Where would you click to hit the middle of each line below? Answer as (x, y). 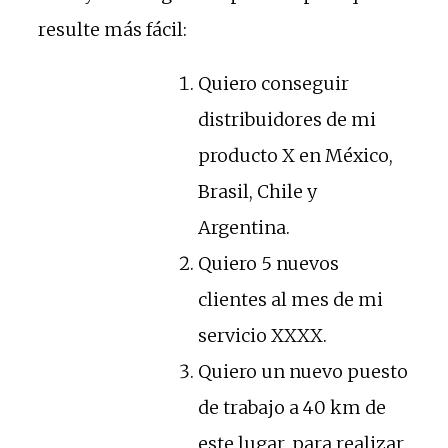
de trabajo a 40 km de (292, 407)
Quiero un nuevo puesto (303, 371)
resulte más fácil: (112, 29)
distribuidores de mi (287, 119)
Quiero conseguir (273, 83)
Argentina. (244, 227)
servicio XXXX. (262, 335)
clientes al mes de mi (290, 299)
